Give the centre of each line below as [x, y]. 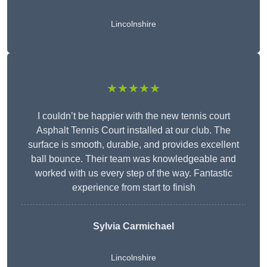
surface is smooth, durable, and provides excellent [133, 145]
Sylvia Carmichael [133, 226]
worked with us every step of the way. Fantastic [133, 173]
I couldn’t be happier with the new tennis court [133, 116]
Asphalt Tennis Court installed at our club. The [133, 131]
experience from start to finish [133, 188]
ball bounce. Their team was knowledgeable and [133, 159]
